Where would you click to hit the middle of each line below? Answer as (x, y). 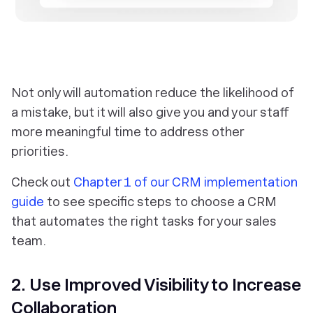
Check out (42, 182)
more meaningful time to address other (128, 131)
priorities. (40, 151)
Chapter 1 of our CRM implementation (185, 182)
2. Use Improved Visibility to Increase (156, 284)
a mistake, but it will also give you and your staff (150, 112)
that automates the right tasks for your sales (144, 221)
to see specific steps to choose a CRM (160, 201)
